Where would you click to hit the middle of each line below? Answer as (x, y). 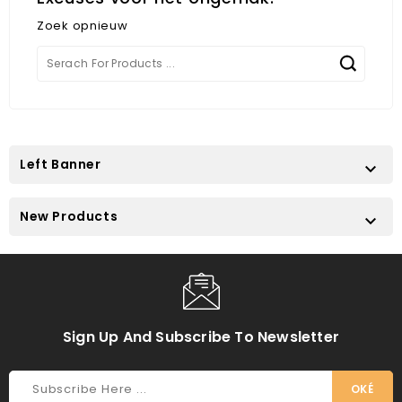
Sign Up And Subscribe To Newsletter (201, 337)
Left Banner (61, 165)
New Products (69, 217)
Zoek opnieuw (83, 26)
